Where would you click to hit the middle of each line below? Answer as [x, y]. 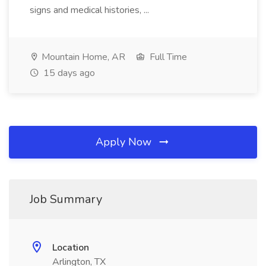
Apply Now [125, 142]
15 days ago [68, 73]
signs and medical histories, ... [89, 10]
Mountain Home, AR [82, 57]
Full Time [167, 57]
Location [71, 248]
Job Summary [66, 199]
